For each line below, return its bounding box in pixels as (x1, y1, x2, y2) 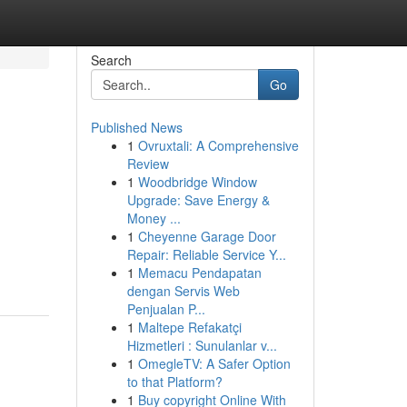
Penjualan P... (126, 300, 205, 318)
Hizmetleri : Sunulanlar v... (126, 336, 277, 354)
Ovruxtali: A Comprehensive (137, 136, 299, 154)
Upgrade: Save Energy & (126, 191, 270, 209)
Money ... (126, 209, 181, 227)
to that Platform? (126, 372, 223, 391)
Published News (90, 118, 183, 136)
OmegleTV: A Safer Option (137, 354, 291, 372)
